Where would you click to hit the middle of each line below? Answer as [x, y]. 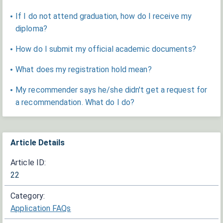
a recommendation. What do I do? [75, 102]
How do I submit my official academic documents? [106, 49]
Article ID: [28, 163]
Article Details [38, 142]
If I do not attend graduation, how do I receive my [104, 16]
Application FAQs [41, 208]
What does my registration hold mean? [84, 69]
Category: [28, 196]
